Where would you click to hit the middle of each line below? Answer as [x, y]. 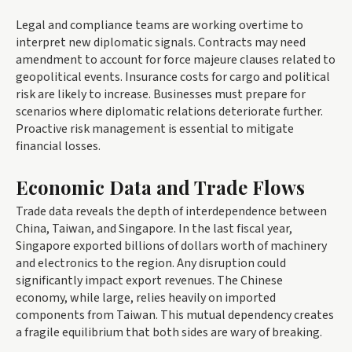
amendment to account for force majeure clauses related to [176, 59]
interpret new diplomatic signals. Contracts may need [161, 42]
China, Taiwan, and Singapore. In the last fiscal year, [154, 228]
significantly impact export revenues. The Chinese [149, 280]
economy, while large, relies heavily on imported [146, 297]
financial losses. [58, 146]
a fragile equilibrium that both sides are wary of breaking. [169, 332]
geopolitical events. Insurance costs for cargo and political [173, 77]
